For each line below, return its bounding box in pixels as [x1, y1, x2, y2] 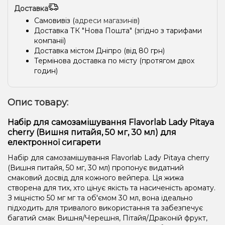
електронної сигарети [8, 137, 101, 147]
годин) [34, 66, 58, 75]
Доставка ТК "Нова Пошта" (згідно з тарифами [34, 26, 202, 35]
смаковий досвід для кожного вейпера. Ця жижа [8, 173, 184, 182]
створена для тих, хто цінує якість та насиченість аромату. [8, 183, 215, 192]
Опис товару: [8, 96, 68, 108]
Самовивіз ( [34, 16, 75, 25]
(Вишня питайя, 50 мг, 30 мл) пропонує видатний [8, 163, 184, 172]
